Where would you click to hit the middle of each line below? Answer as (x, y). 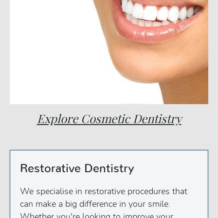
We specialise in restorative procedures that (104, 192)
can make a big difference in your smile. (95, 205)
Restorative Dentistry (77, 169)
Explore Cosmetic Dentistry (109, 119)
